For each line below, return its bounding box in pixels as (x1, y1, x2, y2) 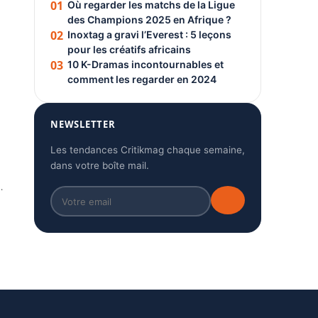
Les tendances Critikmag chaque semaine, (50, 144, 245, 155)
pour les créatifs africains (67, 43, 191, 55)
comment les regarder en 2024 (67, 73, 216, 85)
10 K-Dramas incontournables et (67, 58, 224, 70)
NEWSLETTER (50, 118, 116, 131)
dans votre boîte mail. (50, 160, 149, 171)
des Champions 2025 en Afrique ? (67, 13, 231, 26)
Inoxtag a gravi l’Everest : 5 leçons (67, 28, 231, 40)
